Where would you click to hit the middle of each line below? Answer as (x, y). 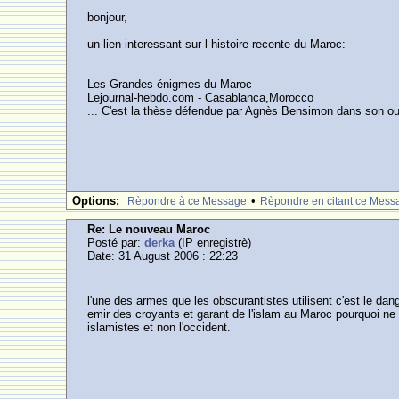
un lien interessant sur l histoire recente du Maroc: (217, 44)
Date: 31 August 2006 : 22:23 (163, 256)
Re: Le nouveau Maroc (149, 229)
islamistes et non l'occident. (159, 327)
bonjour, (108, 17)
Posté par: (116, 243)
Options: (96, 201)
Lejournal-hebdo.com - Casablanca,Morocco (201, 98)
